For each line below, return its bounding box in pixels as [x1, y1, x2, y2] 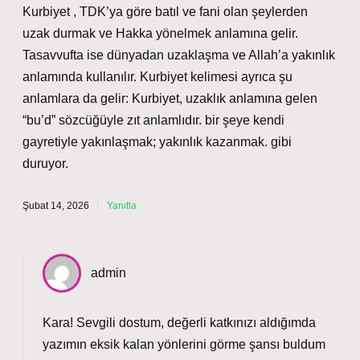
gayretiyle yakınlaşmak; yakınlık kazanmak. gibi [22, 135, 292, 149]
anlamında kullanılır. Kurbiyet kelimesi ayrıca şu [22, 70, 292, 84]
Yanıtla [107, 200, 137, 211]
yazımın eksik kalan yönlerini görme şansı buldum [43, 337, 325, 351]
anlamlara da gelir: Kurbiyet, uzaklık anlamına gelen [22, 92, 317, 105]
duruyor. [22, 157, 68, 170]
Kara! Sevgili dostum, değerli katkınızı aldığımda [43, 316, 316, 329]
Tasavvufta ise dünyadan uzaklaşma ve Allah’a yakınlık [22, 48, 335, 62]
